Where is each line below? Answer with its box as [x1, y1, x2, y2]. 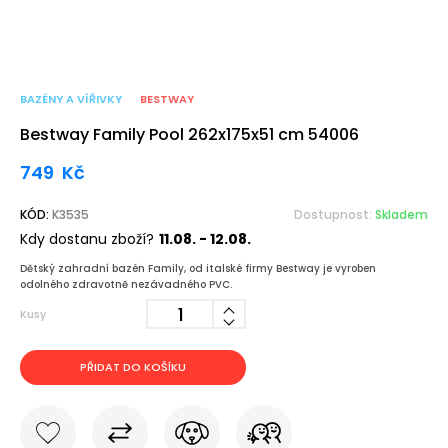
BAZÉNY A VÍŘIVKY [20, 91, 122, 107]
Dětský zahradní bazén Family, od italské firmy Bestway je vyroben [20, 261, 376, 276]
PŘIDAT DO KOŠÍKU [80, 359, 186, 375]
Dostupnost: [294, 206, 375, 223]
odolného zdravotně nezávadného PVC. [20, 277, 235, 292]
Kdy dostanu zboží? [20, 229, 154, 249]
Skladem [375, 206, 428, 223]
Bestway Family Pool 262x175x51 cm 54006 [20, 123, 359, 146]
